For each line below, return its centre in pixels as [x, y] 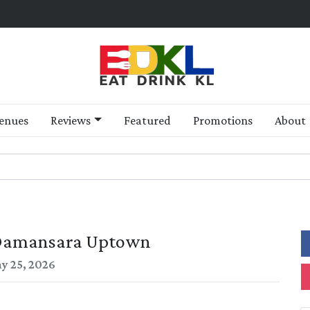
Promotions [222, 120]
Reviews [71, 120]
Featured [147, 120]
